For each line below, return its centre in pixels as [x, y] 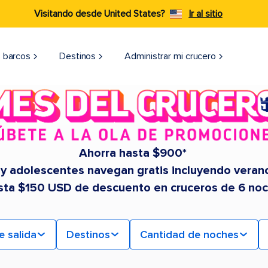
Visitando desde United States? [99, 14]
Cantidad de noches [189, 235]
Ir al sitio [205, 14]
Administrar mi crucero [170, 56]
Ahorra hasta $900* [133, 153]
